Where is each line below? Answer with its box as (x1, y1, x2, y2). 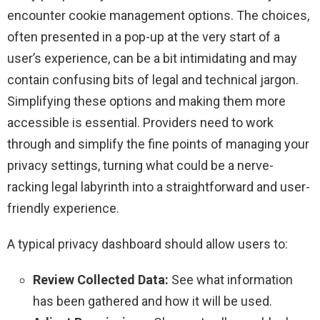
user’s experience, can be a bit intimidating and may (7, 51, 297, 66)
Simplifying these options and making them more (7, 94, 286, 109)
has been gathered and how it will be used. (33, 294, 272, 309)
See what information (169, 272, 293, 288)
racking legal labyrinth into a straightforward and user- (7, 179, 310, 195)
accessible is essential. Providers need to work (7, 115, 274, 131)
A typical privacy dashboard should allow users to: (7, 236, 288, 252)
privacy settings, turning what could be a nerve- (7, 158, 274, 174)
